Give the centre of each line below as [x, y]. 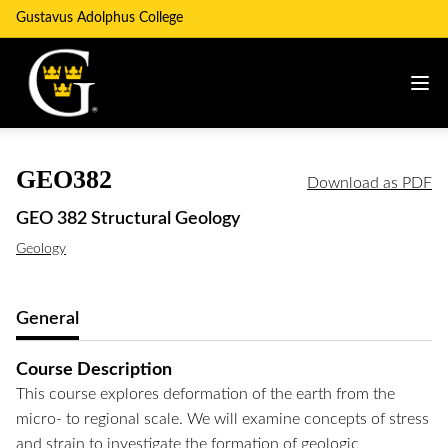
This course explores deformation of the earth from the [205, 394]
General [47, 319]
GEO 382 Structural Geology [128, 219]
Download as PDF [369, 183]
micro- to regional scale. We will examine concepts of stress [222, 419]
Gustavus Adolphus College [99, 18]
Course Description [94, 369]
